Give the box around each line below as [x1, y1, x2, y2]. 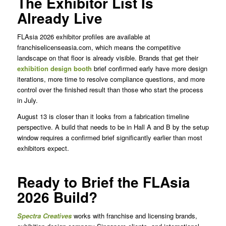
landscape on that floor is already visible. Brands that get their [17, 52, 198, 63]
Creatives [42, 210, 72, 220]
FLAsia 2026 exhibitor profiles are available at [17, 31, 150, 41]
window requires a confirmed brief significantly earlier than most [17, 132, 202, 142]
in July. [17, 95, 38, 105]
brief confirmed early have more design [91, 63, 207, 73]
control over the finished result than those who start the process [17, 84, 203, 94]
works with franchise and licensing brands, [71, 210, 197, 220]
